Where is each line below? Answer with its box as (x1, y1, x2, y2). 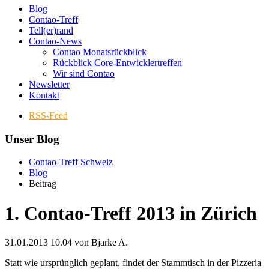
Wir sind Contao (53, 68, 115, 79)
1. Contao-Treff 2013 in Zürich (5, 202, 257, 224)
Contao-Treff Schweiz (29, 157, 113, 168)
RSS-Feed (29, 110, 68, 121)
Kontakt (29, 89, 59, 100)
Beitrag (29, 178, 56, 189)
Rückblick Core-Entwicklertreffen (53, 57, 182, 68)
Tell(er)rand (29, 25, 73, 35)
